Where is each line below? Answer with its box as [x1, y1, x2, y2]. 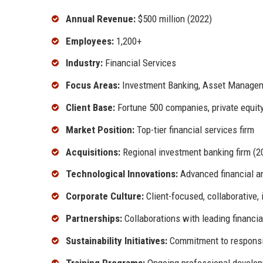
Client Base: [66, 102, 115, 114]
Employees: [66, 35, 114, 47]
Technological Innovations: [66, 168, 178, 180]
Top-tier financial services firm [134, 123, 254, 136]
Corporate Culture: [66, 190, 144, 203]
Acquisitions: [66, 146, 120, 158]
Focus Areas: [66, 79, 120, 92]
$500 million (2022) [136, 12, 212, 25]
